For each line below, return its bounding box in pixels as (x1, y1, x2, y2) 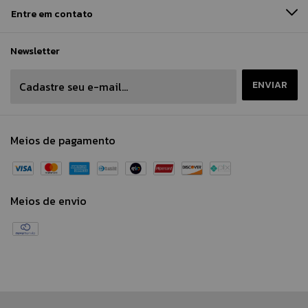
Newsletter (10, 44, 60, 58)
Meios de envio (10, 192, 87, 209)
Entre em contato (11, 7, 93, 21)
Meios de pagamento (10, 132, 115, 148)
